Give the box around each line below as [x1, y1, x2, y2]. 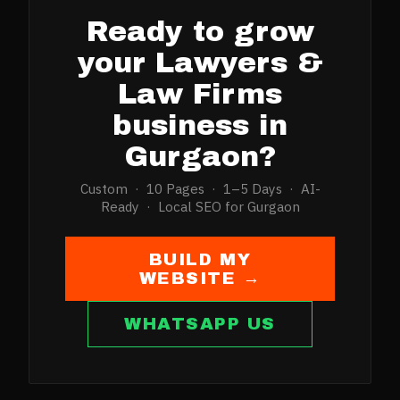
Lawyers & [154, 47, 323, 79]
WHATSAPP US [124, 314, 276, 334]
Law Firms [118, 79, 282, 111]
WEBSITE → [138, 268, 262, 287]
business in [112, 110, 287, 142]
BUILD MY [148, 249, 252, 269]
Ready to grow [86, 16, 314, 48]
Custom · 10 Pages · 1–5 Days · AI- [79, 179, 321, 198]
